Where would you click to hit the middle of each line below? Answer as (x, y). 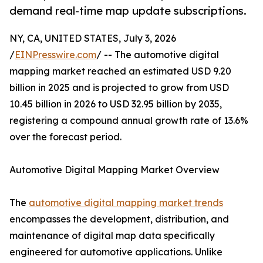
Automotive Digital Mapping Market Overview (114, 170)
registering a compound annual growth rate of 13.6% (129, 121)
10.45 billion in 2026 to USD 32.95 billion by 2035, (116, 104)
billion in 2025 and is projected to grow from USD (119, 88)
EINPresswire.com (55, 55)
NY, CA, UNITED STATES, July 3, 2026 (93, 38)
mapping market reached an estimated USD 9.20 (120, 71)
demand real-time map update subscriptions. (128, 11)
